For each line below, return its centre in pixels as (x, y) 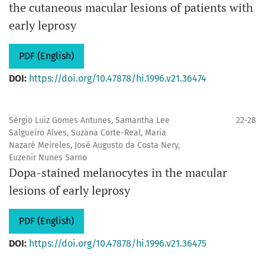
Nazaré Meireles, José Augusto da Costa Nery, (94, 145)
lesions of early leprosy (70, 190)
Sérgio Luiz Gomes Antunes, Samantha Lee (89, 120)
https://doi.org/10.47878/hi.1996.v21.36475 (118, 243)
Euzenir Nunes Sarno (48, 158)
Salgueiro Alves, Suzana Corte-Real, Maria (88, 133)
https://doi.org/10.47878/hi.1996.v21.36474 (118, 78)
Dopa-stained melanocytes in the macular (118, 172)
